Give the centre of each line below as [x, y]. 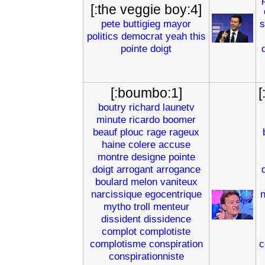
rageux [184, 132]
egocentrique [173, 194]
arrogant [135, 169]
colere [142, 144]
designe [148, 157]
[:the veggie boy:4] [146, 9]
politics [102, 36]
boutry [112, 107]
